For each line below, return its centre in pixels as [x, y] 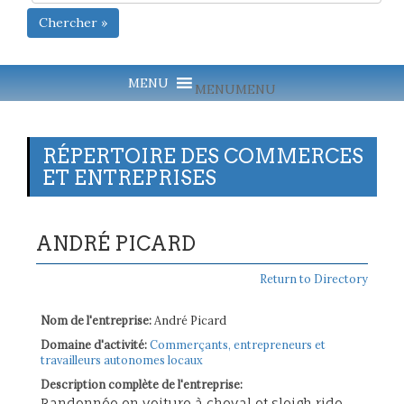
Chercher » [73, 22]
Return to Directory [314, 278]
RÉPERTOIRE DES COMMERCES [203, 156]
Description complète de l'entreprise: [142, 384]
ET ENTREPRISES [129, 177]
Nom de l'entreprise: [96, 320]
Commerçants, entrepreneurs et [238, 344]
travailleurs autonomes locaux [122, 359]
